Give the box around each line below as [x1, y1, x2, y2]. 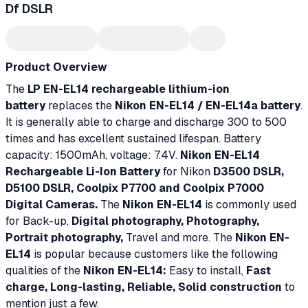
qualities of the [5, 263, 80, 278]
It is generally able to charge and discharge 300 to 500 [5, 115, 287, 129]
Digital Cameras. [5, 197, 100, 212]
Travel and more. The [126, 230, 235, 245]
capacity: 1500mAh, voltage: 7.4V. [5, 148, 180, 162]
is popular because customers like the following [34, 247, 278, 261]
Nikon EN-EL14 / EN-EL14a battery [115, 98, 300, 113]
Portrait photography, [5, 230, 126, 245]
